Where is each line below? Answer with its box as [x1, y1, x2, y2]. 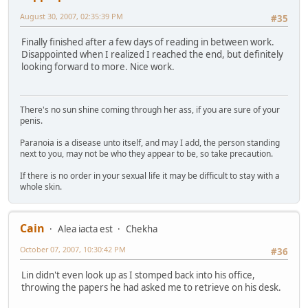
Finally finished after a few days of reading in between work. [21, 36, 274, 49]
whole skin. [20, 180, 62, 192]
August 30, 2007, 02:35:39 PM [20, 10, 123, 21]
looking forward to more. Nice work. [21, 60, 175, 74]
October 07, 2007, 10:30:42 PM [20, 243, 126, 254]
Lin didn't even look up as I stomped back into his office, [21, 269, 255, 282]
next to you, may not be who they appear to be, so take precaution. [20, 147, 273, 159]
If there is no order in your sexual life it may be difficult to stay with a [20, 169, 280, 181]
